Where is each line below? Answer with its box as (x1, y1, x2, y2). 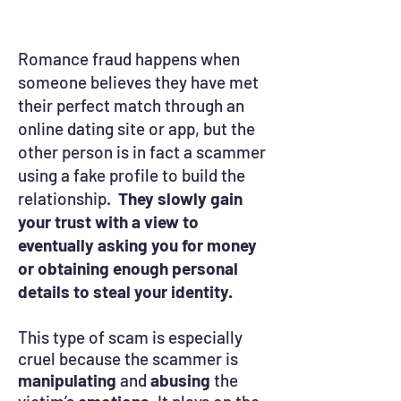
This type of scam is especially (18, 327, 243, 347)
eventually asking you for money (18, 235, 257, 255)
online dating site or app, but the (18, 118, 255, 139)
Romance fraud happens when (18, 48, 240, 69)
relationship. (18, 188, 118, 209)
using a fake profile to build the (18, 165, 245, 185)
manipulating (18, 370, 116, 390)
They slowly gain (118, 188, 243, 209)
